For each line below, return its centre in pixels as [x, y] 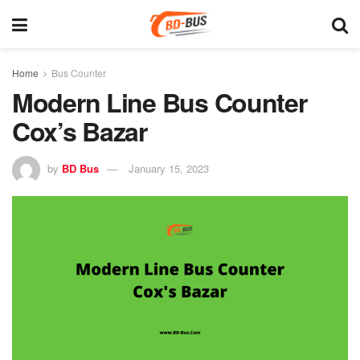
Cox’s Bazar [80, 131]
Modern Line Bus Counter [160, 102]
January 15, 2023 [169, 168]
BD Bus [80, 168]
